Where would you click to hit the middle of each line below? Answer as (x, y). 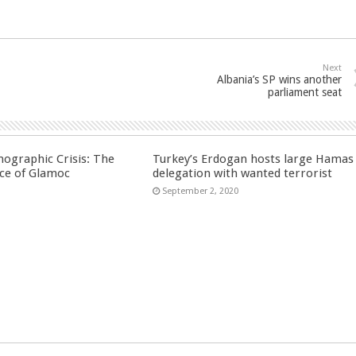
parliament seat (305, 92)
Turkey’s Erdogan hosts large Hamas (253, 159)
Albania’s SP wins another (279, 79)
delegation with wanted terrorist (243, 173)
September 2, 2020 (201, 191)
